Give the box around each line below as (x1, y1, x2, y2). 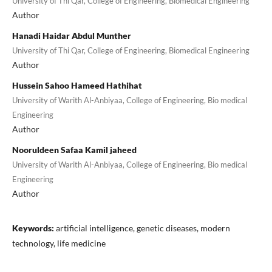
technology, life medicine (12, 237, 106, 248)
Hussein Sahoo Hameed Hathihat (12, 80, 142, 90)
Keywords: (12, 222, 56, 233)
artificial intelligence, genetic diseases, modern (55, 222, 230, 233)
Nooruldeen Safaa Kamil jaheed (12, 144, 137, 155)
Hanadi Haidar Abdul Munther (12, 30, 131, 41)
